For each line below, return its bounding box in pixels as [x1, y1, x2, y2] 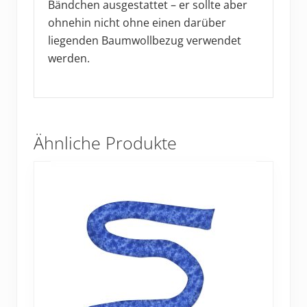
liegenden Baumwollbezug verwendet [48, 32, 241, 48]
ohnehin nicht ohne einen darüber [48, 14, 226, 30]
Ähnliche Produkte [34, 130, 177, 154]
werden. [48, 50, 90, 66]
